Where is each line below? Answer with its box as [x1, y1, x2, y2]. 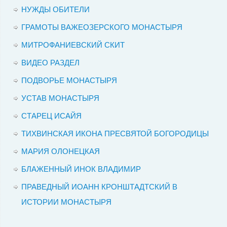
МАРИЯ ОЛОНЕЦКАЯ [21, 147, 100, 156]
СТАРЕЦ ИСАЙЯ [21, 111, 82, 121]
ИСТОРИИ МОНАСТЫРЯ [21, 198, 111, 207]
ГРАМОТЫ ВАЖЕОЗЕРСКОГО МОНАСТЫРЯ [21, 23, 182, 32]
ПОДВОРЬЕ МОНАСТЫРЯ [21, 76, 117, 85]
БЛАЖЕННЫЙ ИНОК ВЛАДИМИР [21, 165, 141, 174]
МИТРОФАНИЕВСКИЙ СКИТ [21, 41, 125, 50]
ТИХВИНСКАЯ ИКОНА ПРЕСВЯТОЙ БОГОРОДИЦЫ [21, 129, 209, 138]
